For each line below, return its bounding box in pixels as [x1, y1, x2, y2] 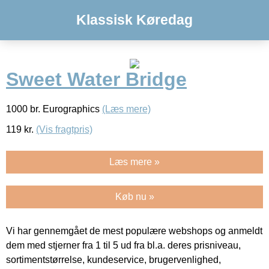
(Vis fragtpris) [36, 124, 92, 134]
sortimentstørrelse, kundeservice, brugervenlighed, [6, 254, 221, 265]
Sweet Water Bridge [6, 68, 187, 91]
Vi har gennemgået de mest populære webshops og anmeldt [6, 225, 262, 236]
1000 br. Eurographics [6, 103, 102, 114]
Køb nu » [115, 191, 154, 202]
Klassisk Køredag [76, 12, 193, 28]
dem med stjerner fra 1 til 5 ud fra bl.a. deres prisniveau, [6, 240, 241, 250]
